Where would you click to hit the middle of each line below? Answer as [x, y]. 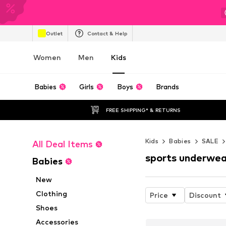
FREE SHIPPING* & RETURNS [143, 110]
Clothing [52, 193]
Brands [168, 87]
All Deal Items [63, 144]
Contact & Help [107, 33]
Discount [205, 195]
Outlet [54, 33]
